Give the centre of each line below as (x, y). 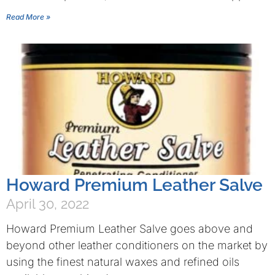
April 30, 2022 (48, 204)
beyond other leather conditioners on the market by (137, 245)
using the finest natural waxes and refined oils (123, 262)
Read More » (28, 17)
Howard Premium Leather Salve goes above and (130, 229)
